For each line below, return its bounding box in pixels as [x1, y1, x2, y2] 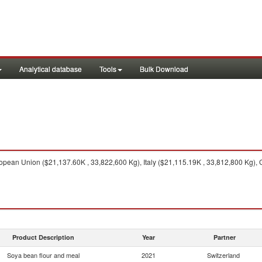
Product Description [12, 233, 74, 242]
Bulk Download [140, 64, 188, 74]
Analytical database [19, 64, 82, 74]
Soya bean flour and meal [7, 250, 80, 260]
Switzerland [207, 250, 240, 260]
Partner [213, 233, 236, 242]
